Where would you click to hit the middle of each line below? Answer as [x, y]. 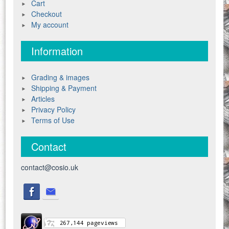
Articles [43, 99]
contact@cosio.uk [50, 167]
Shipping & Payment [64, 88]
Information [57, 51]
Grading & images [61, 77]
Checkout [47, 14]
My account [50, 25]
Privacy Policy [54, 110]
